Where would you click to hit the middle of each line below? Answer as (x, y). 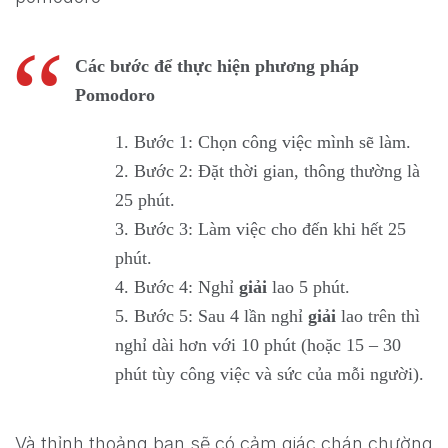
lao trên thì (378, 316)
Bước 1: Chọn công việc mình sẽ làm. (272, 142)
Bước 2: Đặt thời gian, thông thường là (277, 171)
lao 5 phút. (308, 287)
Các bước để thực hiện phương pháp (217, 66)
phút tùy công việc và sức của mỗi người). (269, 374)
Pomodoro (115, 95)
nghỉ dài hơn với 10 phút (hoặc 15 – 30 (258, 345)
